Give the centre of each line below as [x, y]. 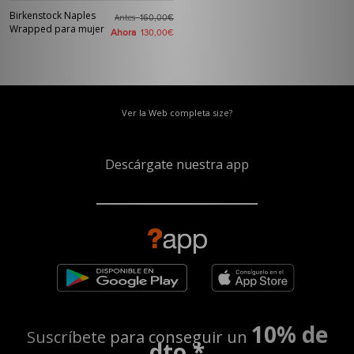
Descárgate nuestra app [177, 164]
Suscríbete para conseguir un [139, 337]
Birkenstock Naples [53, 15]
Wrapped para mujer [57, 29]
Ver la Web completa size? [177, 113]
